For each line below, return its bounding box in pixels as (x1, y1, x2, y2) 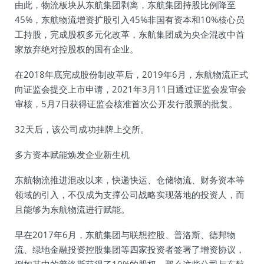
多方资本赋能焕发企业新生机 (15, 148, 130, 160)
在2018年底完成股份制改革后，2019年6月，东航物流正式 (15, 68, 248, 80)
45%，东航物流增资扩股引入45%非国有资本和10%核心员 (15, 14, 245, 25)
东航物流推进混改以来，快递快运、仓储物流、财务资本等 (15, 174, 245, 186)
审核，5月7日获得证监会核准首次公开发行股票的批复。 (15, 98, 237, 110)
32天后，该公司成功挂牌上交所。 (15, 123, 149, 135)
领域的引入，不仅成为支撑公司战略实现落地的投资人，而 (15, 189, 245, 200)
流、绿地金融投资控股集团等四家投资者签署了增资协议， (15, 243, 245, 255)
